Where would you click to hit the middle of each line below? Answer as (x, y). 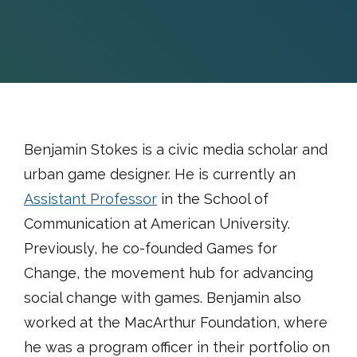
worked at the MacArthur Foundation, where (176, 322)
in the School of (213, 198)
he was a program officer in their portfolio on (177, 347)
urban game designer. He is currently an (160, 174)
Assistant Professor (90, 198)
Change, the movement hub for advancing (169, 273)
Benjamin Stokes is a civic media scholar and (176, 149)
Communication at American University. (157, 223)
